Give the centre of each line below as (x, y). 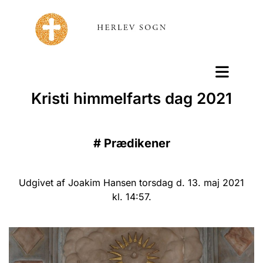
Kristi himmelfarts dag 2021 (131, 98)
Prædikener (137, 143)
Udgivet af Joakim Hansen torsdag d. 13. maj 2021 (131, 183)
